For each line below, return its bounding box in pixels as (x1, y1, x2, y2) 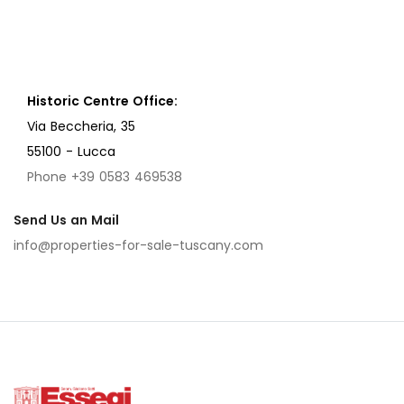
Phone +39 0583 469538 (27, 168, 182, 187)
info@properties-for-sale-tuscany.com (14, 236, 263, 255)
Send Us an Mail (14, 211, 119, 230)
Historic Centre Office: (27, 92, 178, 111)
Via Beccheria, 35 (27, 117, 135, 136)
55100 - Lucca (27, 142, 115, 161)
